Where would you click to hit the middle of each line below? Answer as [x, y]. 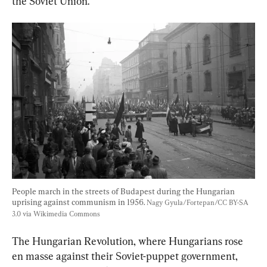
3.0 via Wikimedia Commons [56, 214]
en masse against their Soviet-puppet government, [126, 256]
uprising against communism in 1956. [79, 202]
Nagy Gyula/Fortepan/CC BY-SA [198, 202]
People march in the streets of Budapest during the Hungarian [124, 191]
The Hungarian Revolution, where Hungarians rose [129, 241]
